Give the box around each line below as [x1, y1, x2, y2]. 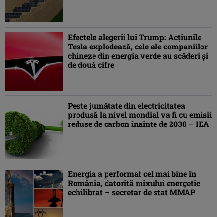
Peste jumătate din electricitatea [68, 100, 185, 111]
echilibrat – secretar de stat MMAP [68, 187, 195, 198]
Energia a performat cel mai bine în [68, 169, 196, 179]
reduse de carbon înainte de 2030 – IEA [68, 119, 209, 129]
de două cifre [68, 60, 114, 70]
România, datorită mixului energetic [68, 178, 200, 188]
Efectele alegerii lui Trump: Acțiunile [68, 32, 201, 43]
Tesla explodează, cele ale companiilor [68, 41, 208, 52]
